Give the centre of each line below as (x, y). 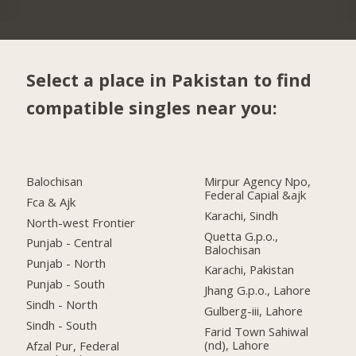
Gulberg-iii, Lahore (254, 311)
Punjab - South (66, 284)
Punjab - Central (70, 243)
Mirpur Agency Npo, (258, 181)
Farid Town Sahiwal (257, 332)
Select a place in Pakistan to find (169, 80)
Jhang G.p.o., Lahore (258, 290)
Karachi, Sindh (242, 215)
